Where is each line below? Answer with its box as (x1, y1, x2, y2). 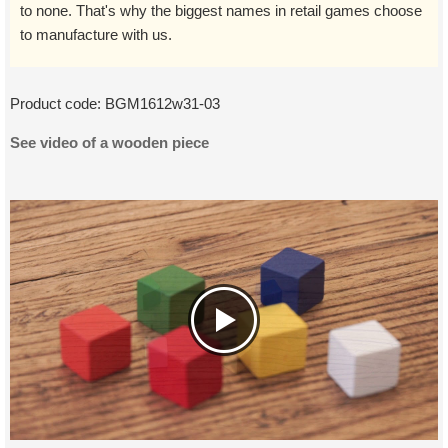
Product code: (10, 95, 105, 112)
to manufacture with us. (20, 26, 172, 43)
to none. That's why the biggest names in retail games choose (20, 2, 422, 19)
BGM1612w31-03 (105, 95, 220, 112)
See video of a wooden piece (10, 134, 209, 151)
